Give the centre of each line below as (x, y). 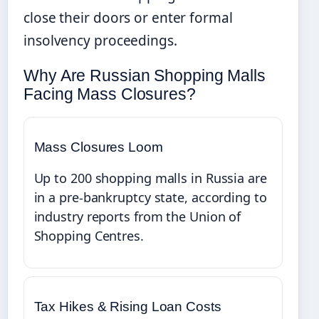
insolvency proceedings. (100, 41)
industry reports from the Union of (137, 217)
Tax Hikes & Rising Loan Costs (127, 307)
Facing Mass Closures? (110, 94)
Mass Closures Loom (98, 147)
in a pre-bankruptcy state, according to (150, 198)
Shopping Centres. (89, 236)
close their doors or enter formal (128, 18)
